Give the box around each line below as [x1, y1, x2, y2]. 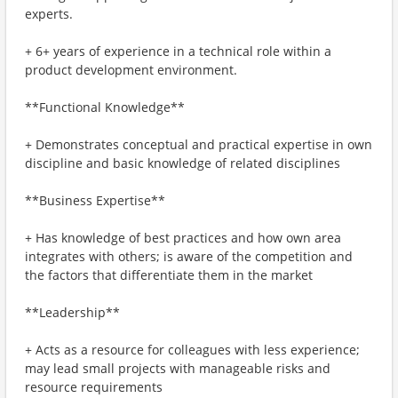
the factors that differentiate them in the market [25, 267, 313, 283]
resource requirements [25, 378, 163, 395]
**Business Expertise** [25, 192, 165, 209]
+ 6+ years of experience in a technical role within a [25, 43, 331, 60]
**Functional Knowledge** [25, 99, 185, 115]
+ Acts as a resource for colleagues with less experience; [25, 341, 360, 358]
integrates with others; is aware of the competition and [25, 248, 353, 265]
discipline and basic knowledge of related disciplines [25, 155, 340, 171]
